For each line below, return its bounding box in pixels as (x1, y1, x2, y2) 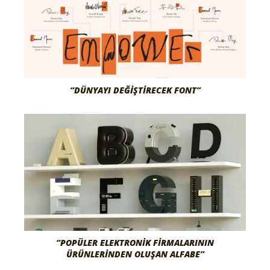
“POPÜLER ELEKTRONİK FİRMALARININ (56, 236, 214, 248)
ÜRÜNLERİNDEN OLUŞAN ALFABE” (66, 248, 204, 260)
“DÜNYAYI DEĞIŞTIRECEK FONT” (69, 84, 201, 96)
